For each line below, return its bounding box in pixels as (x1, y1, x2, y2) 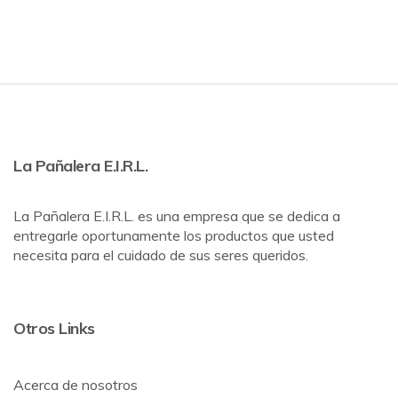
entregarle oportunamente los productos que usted (13, 227, 334, 245)
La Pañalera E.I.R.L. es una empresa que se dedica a (13, 207, 340, 226)
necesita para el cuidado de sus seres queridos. (13, 246, 308, 265)
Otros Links (13, 318, 95, 339)
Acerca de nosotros (13, 376, 138, 394)
